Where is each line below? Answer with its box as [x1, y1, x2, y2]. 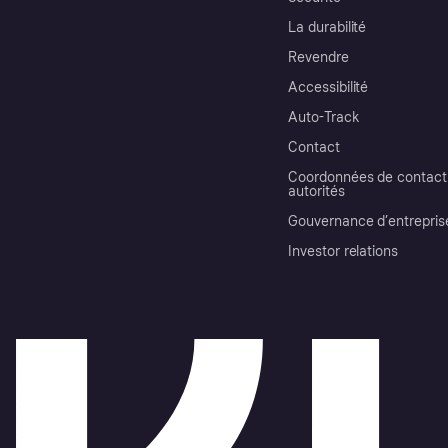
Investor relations [288, 242, 399, 260]
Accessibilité [288, 78, 369, 96]
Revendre [288, 48, 349, 66]
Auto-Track [288, 108, 360, 126]
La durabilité [288, 18, 367, 36]
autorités [288, 182, 345, 200]
